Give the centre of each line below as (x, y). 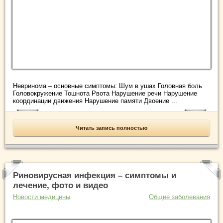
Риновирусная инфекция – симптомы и (95, 176)
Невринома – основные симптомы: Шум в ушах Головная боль (108, 86)
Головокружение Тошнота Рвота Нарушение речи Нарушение (105, 94)
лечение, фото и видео (60, 186)
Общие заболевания (179, 197)
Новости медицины (42, 197)
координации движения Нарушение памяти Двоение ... (95, 101)
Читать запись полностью (111, 128)
